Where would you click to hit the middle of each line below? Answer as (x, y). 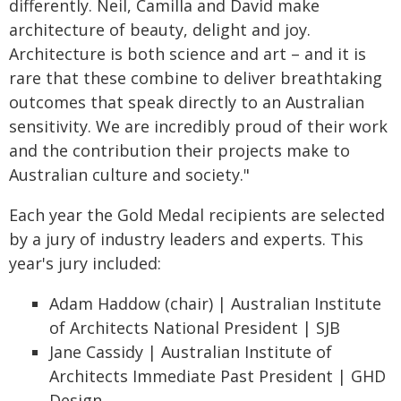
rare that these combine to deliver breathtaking (196, 78)
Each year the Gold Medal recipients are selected (197, 215)
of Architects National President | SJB (195, 328)
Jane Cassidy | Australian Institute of (191, 352)
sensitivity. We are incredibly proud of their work (198, 126)
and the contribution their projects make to (179, 150)
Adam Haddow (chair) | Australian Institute (215, 303)
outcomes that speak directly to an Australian (187, 102)
